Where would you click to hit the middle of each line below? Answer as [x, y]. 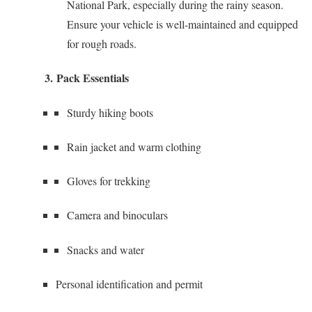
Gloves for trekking [109, 181]
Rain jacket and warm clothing [134, 146]
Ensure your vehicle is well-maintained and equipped [182, 24]
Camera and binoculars [117, 215]
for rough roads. [102, 44]
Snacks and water [106, 249]
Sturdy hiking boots [110, 112]
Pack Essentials [93, 78]
